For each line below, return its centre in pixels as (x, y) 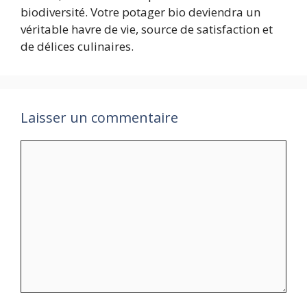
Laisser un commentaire (99, 117)
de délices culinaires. (77, 46)
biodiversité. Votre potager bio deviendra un (140, 12)
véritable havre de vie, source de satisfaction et (147, 29)
